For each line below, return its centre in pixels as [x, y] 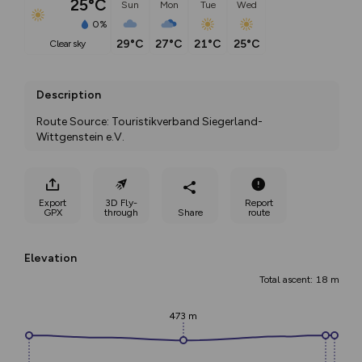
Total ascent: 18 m [299, 280]
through [121, 212]
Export [53, 202]
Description [69, 95]
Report [259, 202]
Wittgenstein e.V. [80, 137]
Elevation [51, 258]
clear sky [71, 44]
